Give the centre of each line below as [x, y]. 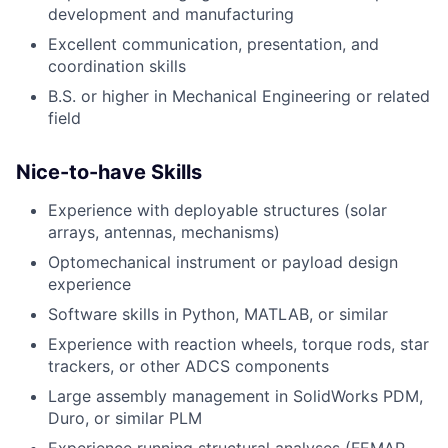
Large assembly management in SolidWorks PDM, [235, 395]
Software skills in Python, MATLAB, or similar [218, 313]
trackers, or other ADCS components [188, 365]
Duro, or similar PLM [125, 417]
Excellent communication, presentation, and [213, 43]
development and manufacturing [171, 13]
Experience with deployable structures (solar [217, 209]
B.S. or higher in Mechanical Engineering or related [239, 95]
